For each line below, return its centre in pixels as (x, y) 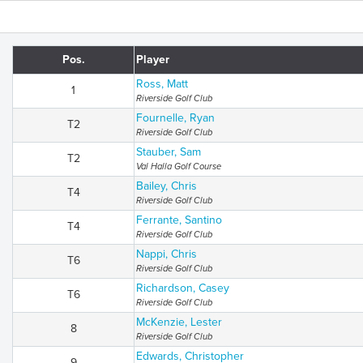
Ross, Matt (162, 84)
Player (153, 60)
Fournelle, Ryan (175, 118)
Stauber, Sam (169, 152)
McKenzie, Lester (179, 322)
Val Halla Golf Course (179, 167)
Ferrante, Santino (179, 220)
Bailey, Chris (167, 186)
